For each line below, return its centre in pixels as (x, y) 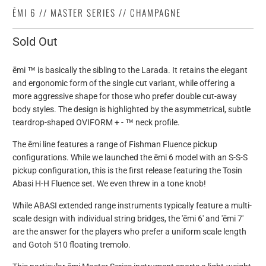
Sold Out (35, 42)
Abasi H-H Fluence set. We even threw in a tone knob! (110, 184)
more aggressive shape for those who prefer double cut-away (125, 96)
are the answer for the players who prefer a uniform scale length (130, 232)
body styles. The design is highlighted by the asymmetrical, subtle (132, 110)
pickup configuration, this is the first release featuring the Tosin (128, 171)
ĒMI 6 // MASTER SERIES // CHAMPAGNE (97, 13)
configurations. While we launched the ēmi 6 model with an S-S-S (130, 158)
